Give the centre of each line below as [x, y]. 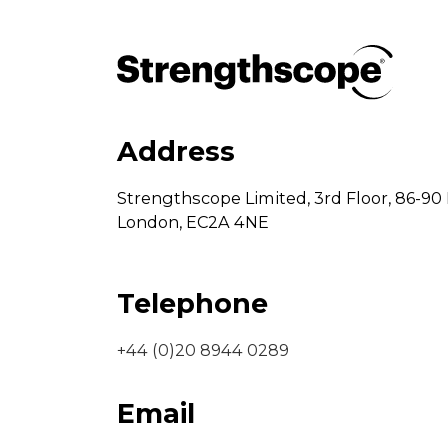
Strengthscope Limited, [213, 197]
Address [176, 151]
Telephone [192, 303]
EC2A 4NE [227, 221]
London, [149, 221]
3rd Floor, [352, 197]
